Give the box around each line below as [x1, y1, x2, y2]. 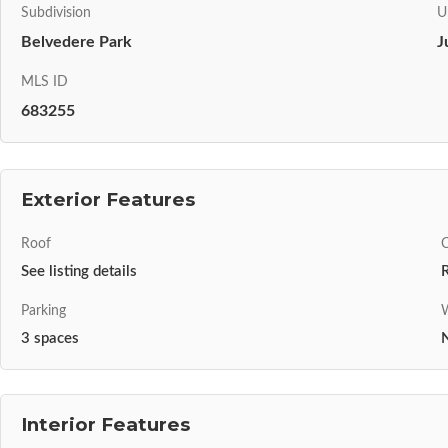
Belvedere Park [21, 33, 132, 50]
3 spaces [21, 331, 79, 347]
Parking [21, 303, 66, 318]
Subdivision [21, 5, 91, 20]
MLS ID [21, 74, 68, 89]
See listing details [21, 263, 137, 279]
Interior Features [21, 413, 190, 437]
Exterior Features [21, 187, 195, 211]
